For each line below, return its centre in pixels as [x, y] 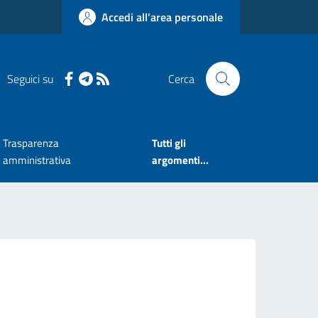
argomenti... [180, 160]
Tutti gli [169, 143]
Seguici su [30, 78]
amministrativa [37, 160]
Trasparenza [31, 143]
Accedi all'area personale [162, 17]
